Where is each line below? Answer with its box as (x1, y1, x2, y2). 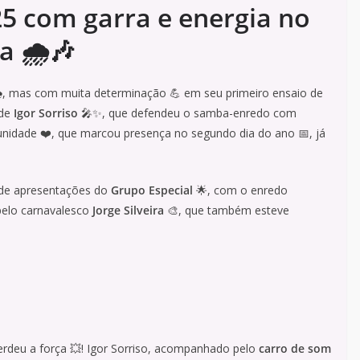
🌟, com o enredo (193, 182, 288, 198)
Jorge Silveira (92, 202, 164, 219)
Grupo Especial (111, 182, 193, 198)
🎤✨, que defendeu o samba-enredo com (78, 105, 297, 121)
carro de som (259, 341, 331, 357)
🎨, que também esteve (164, 202, 289, 219)
